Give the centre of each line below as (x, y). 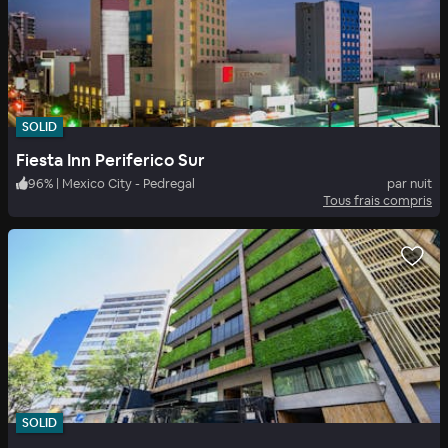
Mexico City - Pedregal (128, 183)
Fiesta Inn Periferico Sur (110, 159)
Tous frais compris (377, 200)
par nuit (409, 183)
